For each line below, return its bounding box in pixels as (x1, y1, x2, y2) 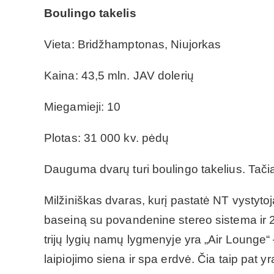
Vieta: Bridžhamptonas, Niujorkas (44, 37, 221, 51)
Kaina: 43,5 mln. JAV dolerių (44, 68, 194, 82)
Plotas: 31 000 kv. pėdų (44, 131, 169, 144)
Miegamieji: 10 (44, 100, 121, 113)
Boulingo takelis (44, 6, 136, 20)
